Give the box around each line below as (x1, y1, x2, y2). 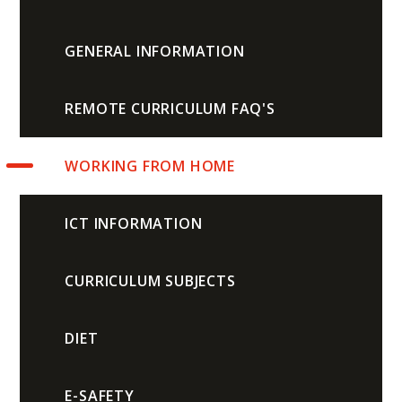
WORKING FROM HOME (65, 155, 236, 176)
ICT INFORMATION (65, 213, 203, 233)
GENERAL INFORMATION (65, 40, 245, 61)
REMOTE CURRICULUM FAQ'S (65, 98, 275, 118)
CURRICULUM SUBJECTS (65, 270, 236, 291)
